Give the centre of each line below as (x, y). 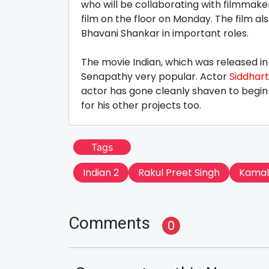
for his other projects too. (146, 105)
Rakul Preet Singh (179, 173)
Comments (109, 223)
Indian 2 (101, 173)
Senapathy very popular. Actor (155, 77)
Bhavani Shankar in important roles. (165, 33)
